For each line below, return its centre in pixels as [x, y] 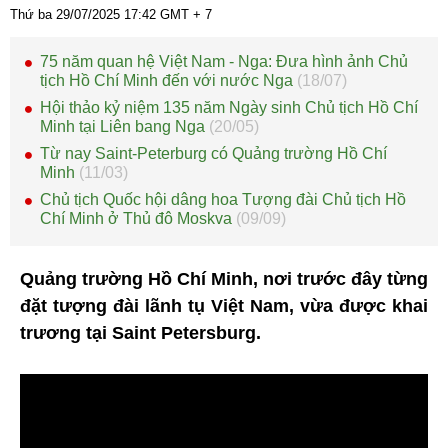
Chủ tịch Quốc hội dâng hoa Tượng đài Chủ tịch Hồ [223, 199]
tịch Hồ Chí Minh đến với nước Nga [168, 80]
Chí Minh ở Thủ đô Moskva [138, 218]
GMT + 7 [184, 14]
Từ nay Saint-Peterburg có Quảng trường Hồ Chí [213, 153]
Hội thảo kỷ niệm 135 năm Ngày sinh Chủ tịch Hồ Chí [229, 107]
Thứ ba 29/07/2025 [67, 14]
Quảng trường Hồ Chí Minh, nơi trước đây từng [224, 278]
